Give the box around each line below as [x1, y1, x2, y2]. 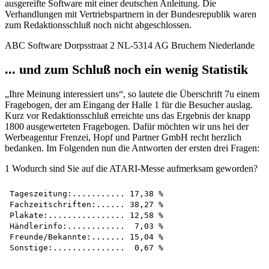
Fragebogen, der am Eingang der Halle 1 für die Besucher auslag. [5, 99, 253, 110]
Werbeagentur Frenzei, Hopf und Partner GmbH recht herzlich [5, 131, 241, 142]
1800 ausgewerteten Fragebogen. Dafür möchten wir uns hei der [5, 121, 249, 131]
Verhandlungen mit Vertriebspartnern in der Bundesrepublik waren [5, 8, 256, 19]
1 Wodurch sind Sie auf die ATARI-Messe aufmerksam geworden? [5, 163, 258, 174]
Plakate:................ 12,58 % [10, 210, 163, 220]
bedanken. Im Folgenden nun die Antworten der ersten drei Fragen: [5, 142, 259, 153]
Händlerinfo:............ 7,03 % [10, 221, 163, 231]
